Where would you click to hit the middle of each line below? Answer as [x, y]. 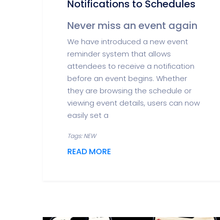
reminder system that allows [119, 54]
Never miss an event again [132, 26]
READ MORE [89, 151]
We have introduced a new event [128, 41]
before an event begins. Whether [127, 78]
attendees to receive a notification [131, 66]
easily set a [88, 115]
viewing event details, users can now [134, 103]
